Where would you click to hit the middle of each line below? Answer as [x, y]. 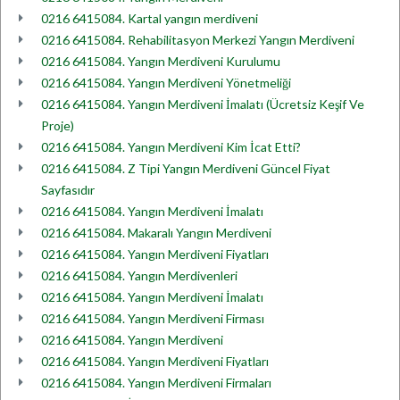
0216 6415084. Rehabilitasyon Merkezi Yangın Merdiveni [198, 40]
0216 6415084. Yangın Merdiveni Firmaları [156, 383]
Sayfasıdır [68, 190]
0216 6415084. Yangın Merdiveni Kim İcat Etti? [171, 147]
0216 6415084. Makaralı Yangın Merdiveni [156, 233]
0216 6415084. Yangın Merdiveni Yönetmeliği [166, 83]
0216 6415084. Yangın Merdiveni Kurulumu [161, 61]
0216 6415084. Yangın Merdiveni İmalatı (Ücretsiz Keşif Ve [203, 104]
